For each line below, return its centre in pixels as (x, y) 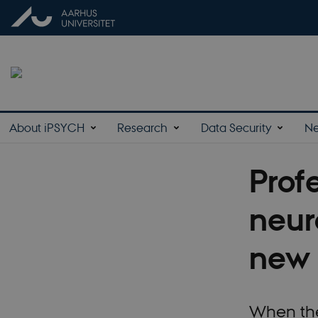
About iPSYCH (47, 127)
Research (143, 127)
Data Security (236, 127)
